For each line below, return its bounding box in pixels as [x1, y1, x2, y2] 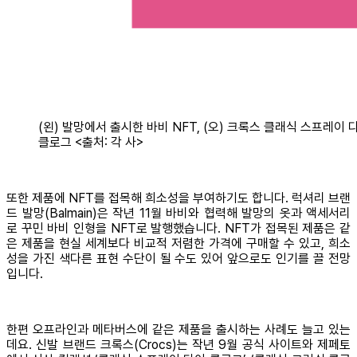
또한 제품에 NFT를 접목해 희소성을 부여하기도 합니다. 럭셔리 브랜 [6, 190, 351, 206]
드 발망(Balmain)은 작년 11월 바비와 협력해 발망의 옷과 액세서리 [6, 206, 351, 222]
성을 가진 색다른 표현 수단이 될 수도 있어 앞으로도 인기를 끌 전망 [6, 251, 351, 267]
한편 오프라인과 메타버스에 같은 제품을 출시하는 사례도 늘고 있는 [6, 322, 351, 338]
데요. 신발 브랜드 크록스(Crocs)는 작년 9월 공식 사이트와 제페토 [6, 337, 351, 353]
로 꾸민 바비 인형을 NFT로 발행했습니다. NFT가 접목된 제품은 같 [6, 221, 351, 237]
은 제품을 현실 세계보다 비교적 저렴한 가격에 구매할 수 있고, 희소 [6, 236, 351, 252]
